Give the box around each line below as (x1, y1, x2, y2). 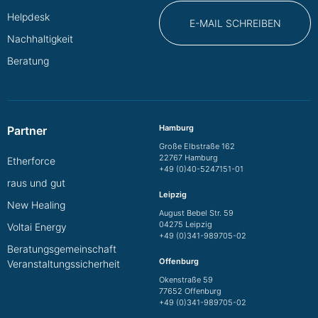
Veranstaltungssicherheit (7, 257, 120, 270)
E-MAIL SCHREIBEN (189, 16, 281, 29)
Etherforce (7, 154, 55, 167)
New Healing (7, 198, 65, 211)
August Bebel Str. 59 (159, 207, 234, 218)
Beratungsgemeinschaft (7, 242, 116, 255)
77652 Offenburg (159, 285, 221, 296)
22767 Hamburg (159, 152, 218, 163)
